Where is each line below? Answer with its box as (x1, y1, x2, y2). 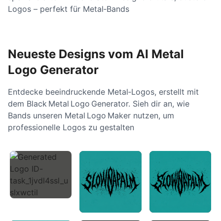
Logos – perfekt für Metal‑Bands (8, 4, 129, 14)
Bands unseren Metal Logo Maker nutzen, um (8, 110, 174, 120)
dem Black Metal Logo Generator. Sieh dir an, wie (8, 99, 189, 109)
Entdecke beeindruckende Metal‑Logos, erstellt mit (8, 87, 199, 97)
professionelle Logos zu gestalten (8, 122, 134, 132)
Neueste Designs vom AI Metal (8, 47, 184, 61)
